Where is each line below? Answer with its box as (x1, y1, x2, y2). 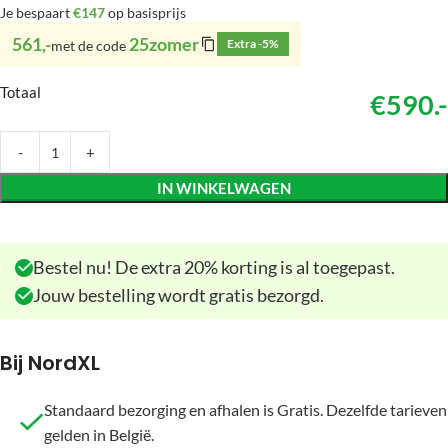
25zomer (129, 33, 199, 55)
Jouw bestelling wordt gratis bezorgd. (33, 284, 324, 306)
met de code (51, 37, 129, 54)
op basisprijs (105, 4, 186, 21)
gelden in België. (44, 425, 154, 444)
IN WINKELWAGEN (157, 179, 291, 197)
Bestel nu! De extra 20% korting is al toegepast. (33, 256, 395, 278)
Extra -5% (227, 36, 279, 51)
